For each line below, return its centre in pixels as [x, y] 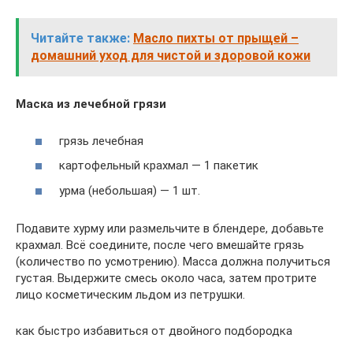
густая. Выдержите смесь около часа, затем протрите [166, 278]
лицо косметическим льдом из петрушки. [130, 294]
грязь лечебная [101, 141]
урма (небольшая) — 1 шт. [130, 190]
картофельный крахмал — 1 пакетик [159, 165]
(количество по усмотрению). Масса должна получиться [173, 261]
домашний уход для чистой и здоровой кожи [171, 56]
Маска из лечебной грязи [91, 104]
